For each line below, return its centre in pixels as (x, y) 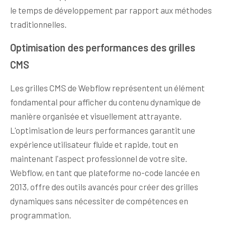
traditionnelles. (38, 24)
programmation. (41, 215)
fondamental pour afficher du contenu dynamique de (105, 102)
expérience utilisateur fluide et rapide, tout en (94, 144)
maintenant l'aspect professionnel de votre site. (99, 158)
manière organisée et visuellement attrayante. (96, 116)
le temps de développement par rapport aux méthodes (111, 10)
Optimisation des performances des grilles (103, 47)
